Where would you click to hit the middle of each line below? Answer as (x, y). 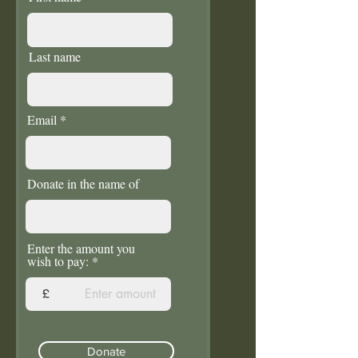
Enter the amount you (81, 248)
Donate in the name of (83, 183)
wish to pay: (58, 261)
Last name (55, 56)
